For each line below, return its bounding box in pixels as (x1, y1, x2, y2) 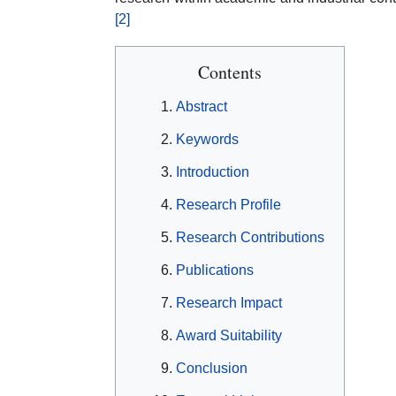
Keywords (176, 132, 239, 147)
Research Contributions (176, 230, 324, 245)
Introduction (176, 164, 249, 179)
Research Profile (176, 197, 281, 212)
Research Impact (176, 295, 282, 310)
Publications (176, 263, 254, 278)
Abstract (176, 99, 227, 114)
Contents (198, 60, 262, 84)
